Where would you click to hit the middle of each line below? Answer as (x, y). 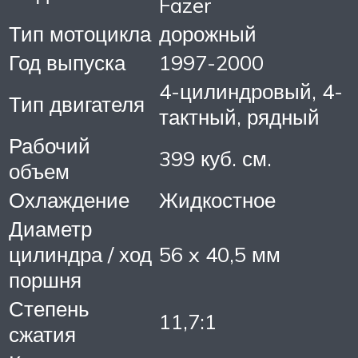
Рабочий (50, 146)
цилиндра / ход (80, 255)
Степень (49, 309)
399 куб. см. (215, 159)
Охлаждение (69, 200)
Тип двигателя (77, 104)
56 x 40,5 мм (220, 255)
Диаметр (50, 229)
